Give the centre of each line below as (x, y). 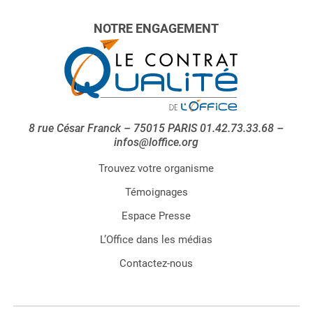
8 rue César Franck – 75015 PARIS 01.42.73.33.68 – (156, 128)
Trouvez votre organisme (156, 168)
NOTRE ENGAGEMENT (156, 29)
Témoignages (156, 192)
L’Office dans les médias (156, 239)
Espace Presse (156, 216)
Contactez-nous (156, 263)
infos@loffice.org (156, 142)
